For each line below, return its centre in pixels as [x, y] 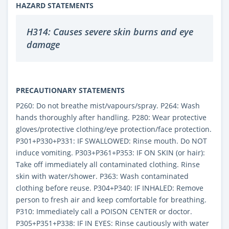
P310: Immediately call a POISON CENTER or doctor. [104, 211]
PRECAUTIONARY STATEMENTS [70, 90]
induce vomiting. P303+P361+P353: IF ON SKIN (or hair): [110, 152]
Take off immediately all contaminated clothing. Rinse [108, 164]
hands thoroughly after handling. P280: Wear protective [111, 117]
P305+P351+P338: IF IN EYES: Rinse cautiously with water [112, 223]
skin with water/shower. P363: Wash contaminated [102, 176]
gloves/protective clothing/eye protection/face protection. [114, 129]
